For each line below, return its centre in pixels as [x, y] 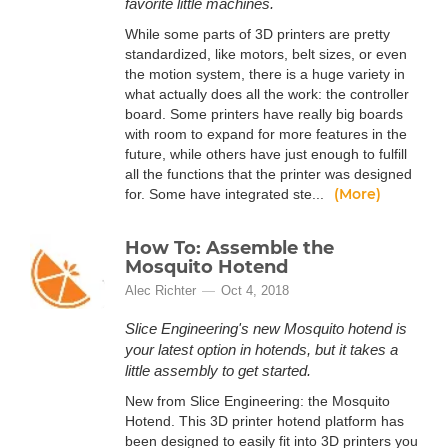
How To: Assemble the [229, 248]
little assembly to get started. [218, 370]
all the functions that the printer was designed [268, 174]
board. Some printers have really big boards [264, 114]
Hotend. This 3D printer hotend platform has [264, 421]
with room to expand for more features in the [266, 134]
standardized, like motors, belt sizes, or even [266, 54]
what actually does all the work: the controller [267, 94]
